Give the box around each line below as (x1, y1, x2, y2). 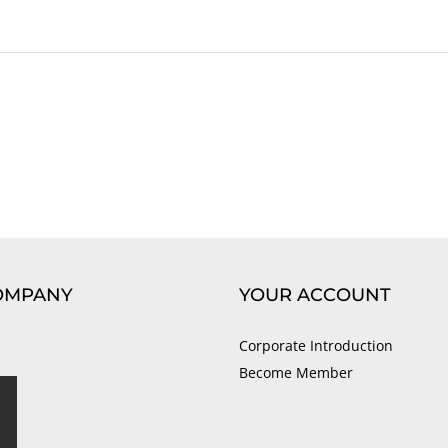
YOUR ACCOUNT (239, 284, 391, 306)
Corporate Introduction (239, 336, 393, 355)
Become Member (239, 363, 353, 382)
